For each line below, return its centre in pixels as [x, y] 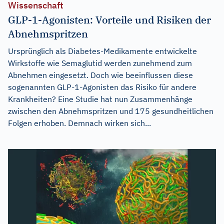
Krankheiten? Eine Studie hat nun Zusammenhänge [100, 99]
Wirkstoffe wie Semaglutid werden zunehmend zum [100, 63]
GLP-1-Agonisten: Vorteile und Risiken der [109, 19]
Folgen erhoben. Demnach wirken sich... [79, 123]
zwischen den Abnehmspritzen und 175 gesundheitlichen [111, 111]
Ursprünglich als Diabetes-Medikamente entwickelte [102, 51]
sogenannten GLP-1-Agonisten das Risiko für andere [102, 87]
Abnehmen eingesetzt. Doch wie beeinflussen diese [100, 75]
